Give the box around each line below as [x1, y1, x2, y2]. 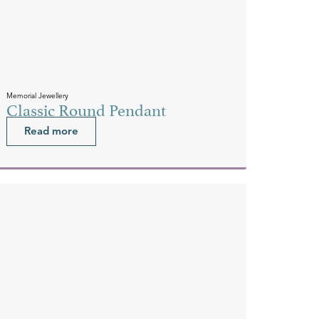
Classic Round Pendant [6, 95, 167, 120]
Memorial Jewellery [6, 90, 69, 100]
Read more [24, 124, 79, 137]
